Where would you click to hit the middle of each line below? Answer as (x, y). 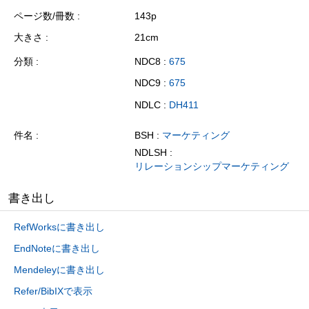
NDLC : (152, 105)
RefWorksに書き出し (59, 227)
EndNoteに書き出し (57, 248)
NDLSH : (153, 153)
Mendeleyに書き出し (59, 269)
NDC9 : (152, 83)
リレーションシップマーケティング (212, 167)
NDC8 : (152, 61)
